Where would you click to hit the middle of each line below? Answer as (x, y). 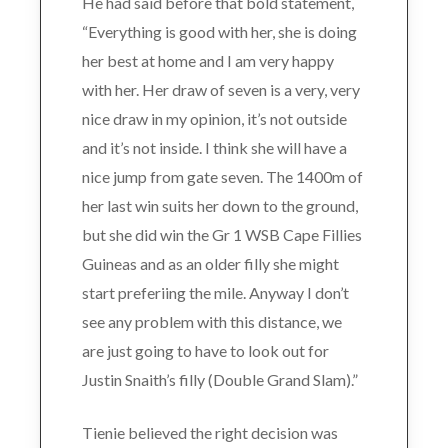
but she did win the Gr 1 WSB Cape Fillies (221, 235)
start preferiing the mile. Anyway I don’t (215, 293)
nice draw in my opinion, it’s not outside (214, 119)
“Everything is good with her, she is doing (219, 32)
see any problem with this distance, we (211, 322)
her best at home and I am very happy (207, 61)
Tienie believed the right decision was (209, 433)
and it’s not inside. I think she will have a (214, 148)
